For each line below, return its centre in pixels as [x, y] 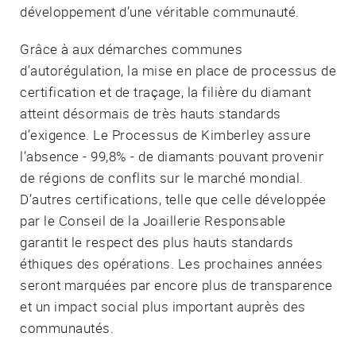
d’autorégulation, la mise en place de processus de [178, 70]
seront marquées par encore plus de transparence [176, 284]
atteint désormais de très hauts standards [151, 113]
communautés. [67, 327]
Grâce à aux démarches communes [131, 48]
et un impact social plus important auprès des [163, 306]
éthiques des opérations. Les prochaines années [171, 263]
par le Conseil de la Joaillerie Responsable [153, 220]
